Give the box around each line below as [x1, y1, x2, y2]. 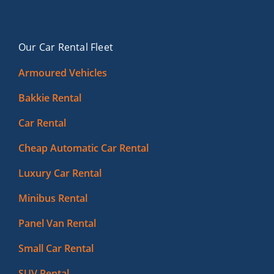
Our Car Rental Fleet [18, 40, 113, 54]
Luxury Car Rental [18, 166, 102, 180]
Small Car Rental [18, 242, 94, 255]
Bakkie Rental [18, 91, 81, 105]
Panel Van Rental [18, 217, 96, 230]
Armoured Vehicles [18, 66, 107, 80]
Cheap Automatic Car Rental [18, 141, 149, 155]
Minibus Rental [18, 191, 87, 205]
